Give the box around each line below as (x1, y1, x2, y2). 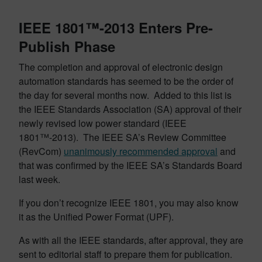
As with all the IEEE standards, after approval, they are (19, 233, 243, 247)
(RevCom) (19, 144, 64, 158)
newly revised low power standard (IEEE (19, 116, 187, 130)
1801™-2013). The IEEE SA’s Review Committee (19, 130, 226, 144)
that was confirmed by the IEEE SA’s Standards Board (19, 158, 242, 172)
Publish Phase (19, 36, 115, 56)
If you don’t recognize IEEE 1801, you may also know (19, 196, 239, 209)
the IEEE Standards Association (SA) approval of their (19, 102, 242, 116)
